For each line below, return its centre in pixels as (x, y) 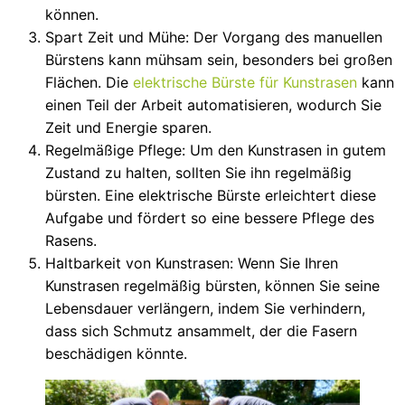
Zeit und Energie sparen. (128, 128)
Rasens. (71, 241)
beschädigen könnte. (116, 354)
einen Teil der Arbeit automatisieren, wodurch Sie (213, 105)
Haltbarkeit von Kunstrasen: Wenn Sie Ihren (192, 264)
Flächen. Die (89, 83)
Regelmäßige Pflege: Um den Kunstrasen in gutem (216, 151)
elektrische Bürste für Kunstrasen (245, 83)
